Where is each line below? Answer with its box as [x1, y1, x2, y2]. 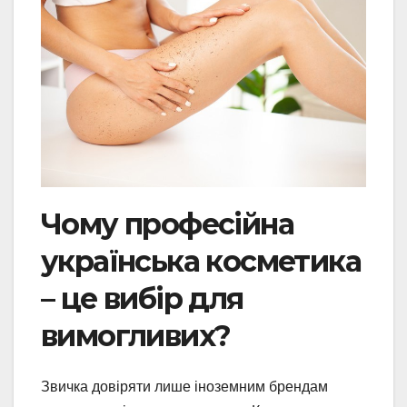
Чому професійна [41, 205, 293, 242]
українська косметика [41, 243, 361, 279]
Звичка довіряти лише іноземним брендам [41, 379, 328, 395]
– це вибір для [41, 280, 243, 316]
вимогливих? [41, 317, 231, 353]
